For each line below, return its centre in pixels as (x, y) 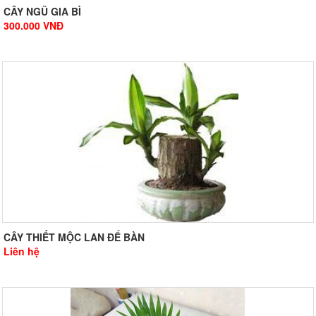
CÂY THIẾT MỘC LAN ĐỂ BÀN (74, 237)
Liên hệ (22, 251)
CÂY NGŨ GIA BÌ (42, 12)
